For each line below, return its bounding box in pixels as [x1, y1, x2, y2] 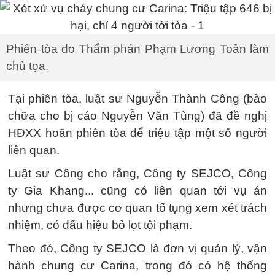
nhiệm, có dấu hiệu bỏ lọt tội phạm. [8, 219, 192, 231]
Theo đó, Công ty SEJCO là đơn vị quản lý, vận [8, 242, 267, 255]
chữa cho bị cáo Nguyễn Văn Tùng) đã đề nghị [8, 109, 267, 122]
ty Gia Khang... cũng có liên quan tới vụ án [8, 184, 267, 197]
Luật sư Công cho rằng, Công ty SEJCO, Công [8, 167, 267, 180]
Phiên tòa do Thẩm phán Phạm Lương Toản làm [6, 42, 269, 55]
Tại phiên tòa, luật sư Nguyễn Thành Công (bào [8, 92, 267, 105]
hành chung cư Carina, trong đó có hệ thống [8, 259, 267, 272]
